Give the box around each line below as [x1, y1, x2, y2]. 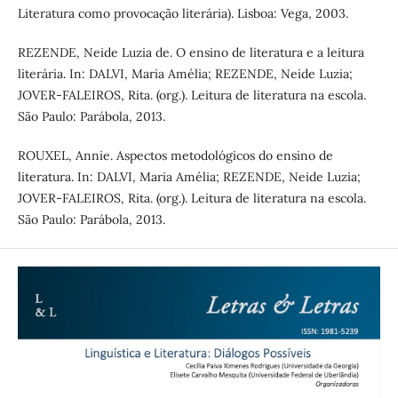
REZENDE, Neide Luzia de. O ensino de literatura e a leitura [17, 44, 364, 60]
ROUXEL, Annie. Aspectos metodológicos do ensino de [17, 147, 333, 163]
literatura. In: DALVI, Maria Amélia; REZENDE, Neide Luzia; [17, 168, 361, 185]
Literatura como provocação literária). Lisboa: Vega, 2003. [17, 4, 348, 21]
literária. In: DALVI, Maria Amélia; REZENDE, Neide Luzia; [17, 65, 353, 82]
